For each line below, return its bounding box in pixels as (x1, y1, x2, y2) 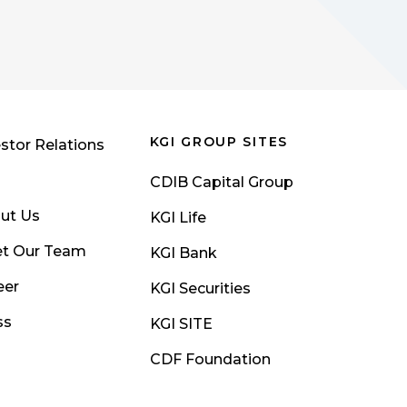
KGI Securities (149, 280, 251, 297)
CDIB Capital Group (149, 174, 293, 191)
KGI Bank (149, 244, 217, 262)
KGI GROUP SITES (149, 134, 288, 150)
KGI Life (149, 209, 206, 226)
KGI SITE (149, 315, 213, 333)
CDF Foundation (149, 351, 271, 368)
